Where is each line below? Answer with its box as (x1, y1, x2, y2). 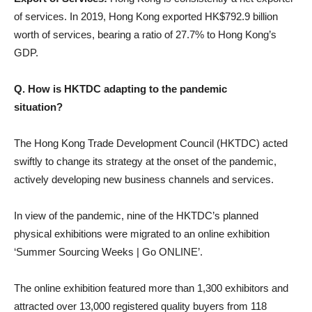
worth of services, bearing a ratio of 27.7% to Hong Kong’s (14, 28, 276, 40)
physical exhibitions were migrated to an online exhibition (14, 227, 270, 240)
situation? (14, 100, 88, 113)
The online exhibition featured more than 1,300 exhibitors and (14, 281, 288, 294)
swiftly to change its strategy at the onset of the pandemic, (14, 155, 276, 167)
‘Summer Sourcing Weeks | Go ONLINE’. (14, 245, 203, 258)
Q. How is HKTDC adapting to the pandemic (14, 82, 227, 95)
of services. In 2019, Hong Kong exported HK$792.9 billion (14, 10, 278, 22)
